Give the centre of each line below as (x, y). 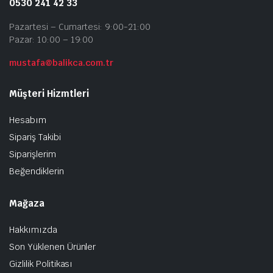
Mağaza (27, 203)
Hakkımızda (33, 229)
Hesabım (28, 120)
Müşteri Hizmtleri (49, 93)
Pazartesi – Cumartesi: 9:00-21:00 (80, 27)
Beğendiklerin (37, 171)
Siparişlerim (33, 154)
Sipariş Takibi (35, 137)
